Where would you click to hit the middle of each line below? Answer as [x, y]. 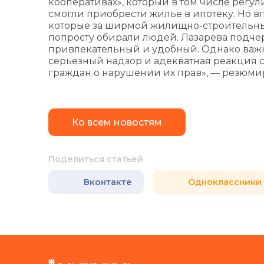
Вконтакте [108, 182]
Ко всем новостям [117, 122]
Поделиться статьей [96, 159]
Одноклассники [225, 182]
